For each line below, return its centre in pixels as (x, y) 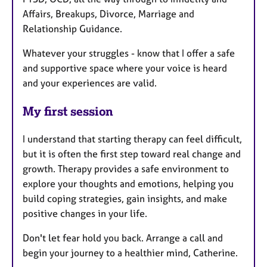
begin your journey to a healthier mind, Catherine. (130, 252)
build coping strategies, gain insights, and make (125, 198)
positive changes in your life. (85, 213)
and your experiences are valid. (90, 83)
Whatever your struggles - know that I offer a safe (129, 53)
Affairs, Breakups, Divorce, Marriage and (108, 14)
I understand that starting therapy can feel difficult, (132, 139)
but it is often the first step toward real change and (132, 153)
